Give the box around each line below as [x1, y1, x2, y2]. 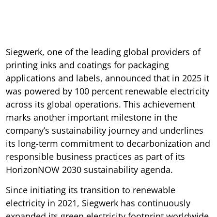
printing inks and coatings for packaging [6, 59, 169, 71]
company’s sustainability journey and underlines [6, 124, 203, 136]
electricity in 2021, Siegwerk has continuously [6, 197, 190, 209]
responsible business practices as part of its [6, 150, 185, 162]
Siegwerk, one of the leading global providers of [6, 46, 201, 58]
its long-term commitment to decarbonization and [6, 137, 210, 149]
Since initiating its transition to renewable [6, 184, 175, 196]
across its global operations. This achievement [6, 98, 195, 110]
